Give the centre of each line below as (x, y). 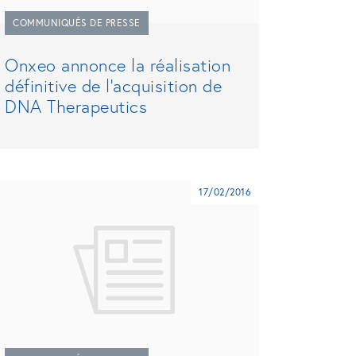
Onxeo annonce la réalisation (118, 64)
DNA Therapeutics (76, 106)
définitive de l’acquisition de (113, 85)
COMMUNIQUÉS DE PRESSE (77, 22)
